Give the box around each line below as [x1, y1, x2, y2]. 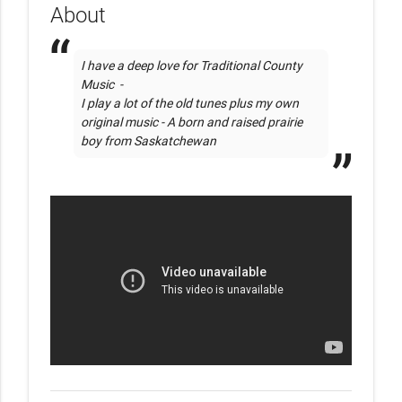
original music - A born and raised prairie [81, 115, 302, 129]
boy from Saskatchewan [81, 134, 219, 148]
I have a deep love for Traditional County [81, 58, 302, 73]
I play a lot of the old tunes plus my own [81, 96, 299, 110]
